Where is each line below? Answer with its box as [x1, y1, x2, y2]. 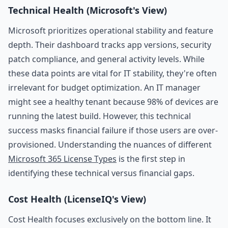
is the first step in [117, 153, 185, 164]
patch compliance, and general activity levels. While [8, 53, 205, 65]
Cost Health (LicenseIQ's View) [8, 193, 146, 205]
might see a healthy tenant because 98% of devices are [8, 96, 218, 107]
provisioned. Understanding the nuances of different [8, 139, 212, 150]
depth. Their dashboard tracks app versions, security [8, 39, 211, 50]
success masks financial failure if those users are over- [8, 125, 218, 136]
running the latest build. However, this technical [8, 110, 191, 122]
